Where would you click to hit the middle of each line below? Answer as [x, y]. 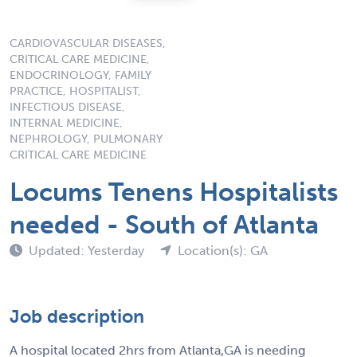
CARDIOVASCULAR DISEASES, [88, 43]
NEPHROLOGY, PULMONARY [86, 139]
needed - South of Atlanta [164, 224]
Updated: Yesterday [88, 250]
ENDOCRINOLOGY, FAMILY [80, 75]
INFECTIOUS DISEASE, [67, 107]
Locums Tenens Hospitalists [174, 192]
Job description [77, 316]
